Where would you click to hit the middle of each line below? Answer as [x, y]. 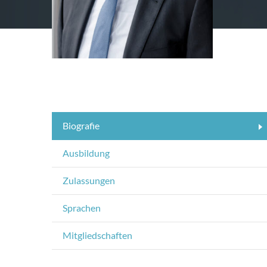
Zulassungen [89, 180]
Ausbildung [86, 153]
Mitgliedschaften [97, 235]
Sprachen [82, 208]
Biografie [81, 125]
